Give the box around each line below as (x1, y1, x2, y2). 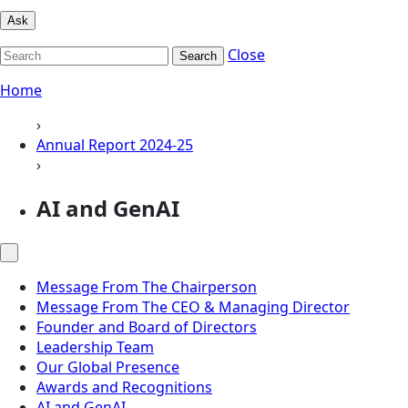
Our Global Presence (36, 356, 179, 377)
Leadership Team (36, 336, 154, 357)
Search (179, 48, 217, 63)
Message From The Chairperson (36, 276, 257, 297)
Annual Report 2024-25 (36, 134, 193, 155)
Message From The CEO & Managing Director (36, 296, 350, 317)
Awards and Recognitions (36, 376, 212, 397)
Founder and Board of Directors (36, 316, 257, 337)
